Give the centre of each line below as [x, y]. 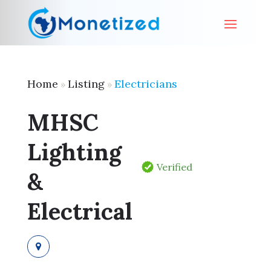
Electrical [80, 211]
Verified [174, 167]
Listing [86, 84]
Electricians [145, 84]
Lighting [74, 152]
